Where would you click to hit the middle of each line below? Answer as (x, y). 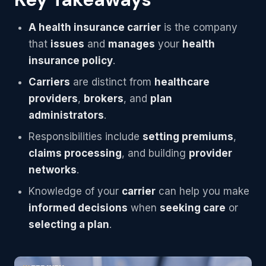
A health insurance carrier (95, 27)
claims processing (75, 153)
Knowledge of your (75, 191)
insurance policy (71, 61)
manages (132, 44)
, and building (155, 153)
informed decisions (78, 208)
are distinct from (112, 82)
